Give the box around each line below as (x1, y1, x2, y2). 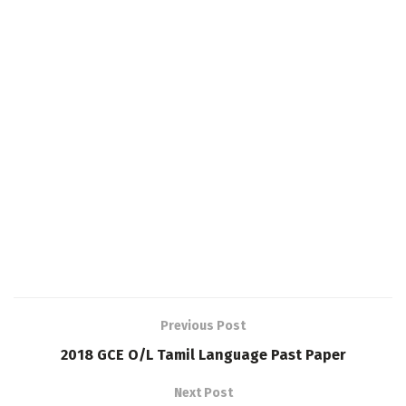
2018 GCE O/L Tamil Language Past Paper (60, 345, 346, 363)
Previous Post (160, 317, 246, 333)
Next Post (173, 384, 233, 401)
